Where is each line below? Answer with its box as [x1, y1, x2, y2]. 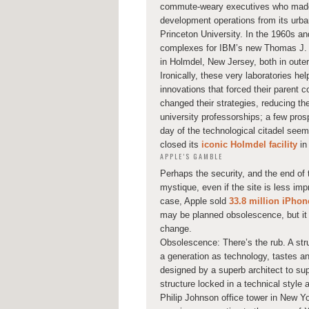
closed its [160, 139, 201, 150]
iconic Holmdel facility [201, 139, 297, 150]
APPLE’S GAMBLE [160, 151, 223, 162]
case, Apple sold [160, 196, 229, 207]
